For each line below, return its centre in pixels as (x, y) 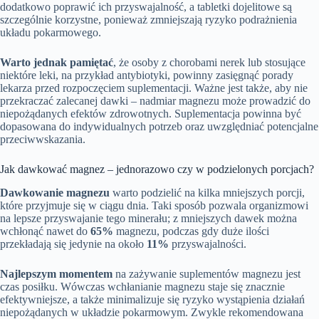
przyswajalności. (208, 244)
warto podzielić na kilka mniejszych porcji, (207, 192)
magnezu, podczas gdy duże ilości (191, 231)
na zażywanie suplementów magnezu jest (206, 273)
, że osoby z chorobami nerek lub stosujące (209, 62)
